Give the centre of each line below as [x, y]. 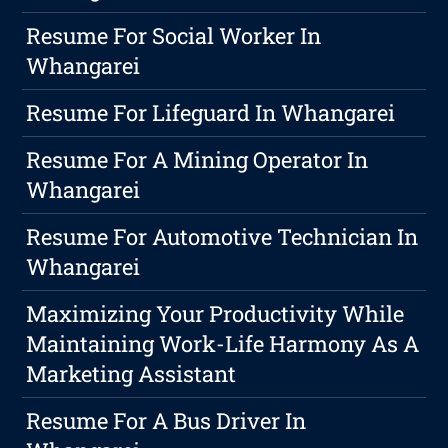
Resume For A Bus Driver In [166, 421]
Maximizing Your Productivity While [215, 314]
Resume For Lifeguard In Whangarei [211, 113]
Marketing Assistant [131, 374]
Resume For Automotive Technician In [222, 237]
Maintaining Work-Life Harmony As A [223, 344]
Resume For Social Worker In [174, 36]
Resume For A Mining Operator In [197, 160]
